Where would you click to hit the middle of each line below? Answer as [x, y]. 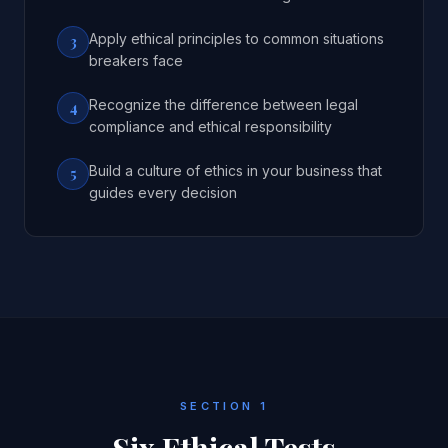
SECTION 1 [224, 406]
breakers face [136, 60]
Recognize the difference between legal [223, 104]
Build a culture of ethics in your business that [235, 170]
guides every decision [163, 192]
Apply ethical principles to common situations [236, 38]
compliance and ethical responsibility [210, 126]
